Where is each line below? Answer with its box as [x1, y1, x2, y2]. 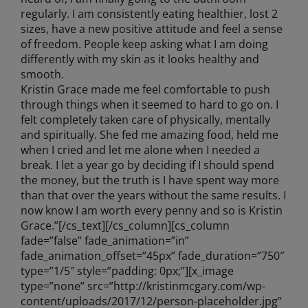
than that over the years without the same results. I [20, 188, 286, 203]
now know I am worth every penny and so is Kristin [20, 203, 283, 219]
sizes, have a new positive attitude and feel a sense [20, 21, 283, 37]
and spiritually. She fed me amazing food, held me [20, 127, 278, 143]
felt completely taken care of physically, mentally [20, 112, 270, 128]
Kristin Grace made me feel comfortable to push [20, 82, 270, 98]
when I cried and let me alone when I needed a [20, 142, 260, 158]
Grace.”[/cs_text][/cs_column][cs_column [20, 218, 230, 234]
